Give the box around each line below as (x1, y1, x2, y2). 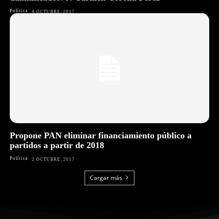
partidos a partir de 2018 (10, 140, 104, 150)
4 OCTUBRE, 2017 (32, 9, 75, 15)
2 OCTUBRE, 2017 (32, 156, 75, 162)
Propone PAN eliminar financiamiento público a (10, 130, 192, 140)
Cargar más (90, 173, 122, 182)
